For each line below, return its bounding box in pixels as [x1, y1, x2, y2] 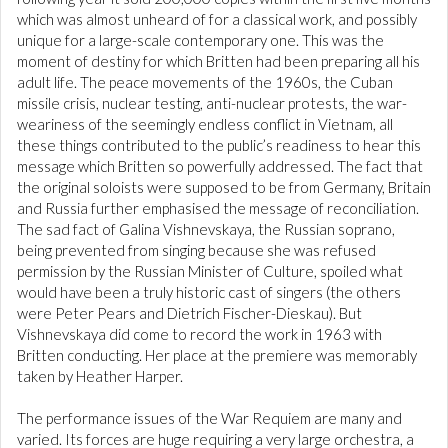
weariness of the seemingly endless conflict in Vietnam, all [17, 115, 393, 134]
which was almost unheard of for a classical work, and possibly [17, 10, 417, 29]
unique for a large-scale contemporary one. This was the [17, 31, 384, 50]
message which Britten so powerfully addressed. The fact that [17, 157, 423, 176]
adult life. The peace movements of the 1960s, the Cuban [17, 73, 393, 92]
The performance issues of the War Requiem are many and [17, 409, 402, 428]
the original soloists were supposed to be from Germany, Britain [17, 178, 431, 197]
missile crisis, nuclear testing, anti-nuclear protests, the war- [17, 94, 407, 113]
